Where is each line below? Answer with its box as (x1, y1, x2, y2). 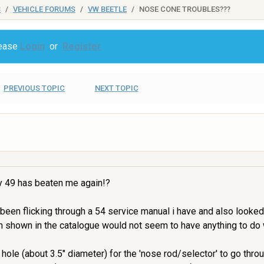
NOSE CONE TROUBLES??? (139, 5, 230, 14)
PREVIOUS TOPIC (4, 84, 65, 93)
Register (62, 41, 101, 52)
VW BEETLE (88, 5, 127, 14)
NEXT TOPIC (94, 84, 138, 93)
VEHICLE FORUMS (13, 5, 75, 14)
